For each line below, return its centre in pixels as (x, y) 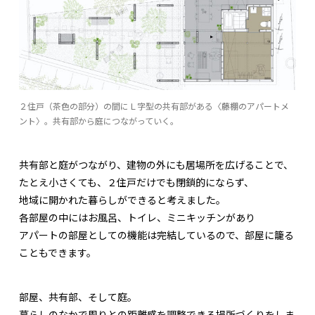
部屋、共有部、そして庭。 (78, 297)
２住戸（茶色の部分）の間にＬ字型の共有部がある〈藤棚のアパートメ (154, 106)
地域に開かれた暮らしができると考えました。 (122, 200)
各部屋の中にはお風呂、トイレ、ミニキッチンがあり (137, 218)
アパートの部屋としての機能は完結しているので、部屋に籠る (156, 235)
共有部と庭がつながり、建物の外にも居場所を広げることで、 (156, 165)
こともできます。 (58, 253)
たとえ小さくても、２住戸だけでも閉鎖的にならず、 (136, 182)
